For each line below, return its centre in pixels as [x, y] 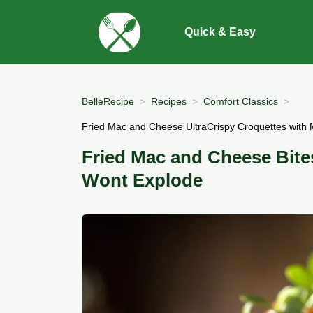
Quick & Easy [220, 32]
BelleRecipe [108, 101]
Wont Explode [142, 181]
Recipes [169, 101]
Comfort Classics [241, 101]
